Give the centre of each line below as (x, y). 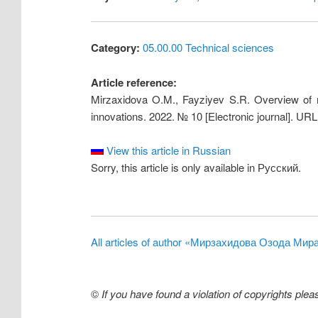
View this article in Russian (167, 150)
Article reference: (133, 82)
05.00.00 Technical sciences (208, 48)
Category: (115, 48)
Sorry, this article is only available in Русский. (196, 168)
